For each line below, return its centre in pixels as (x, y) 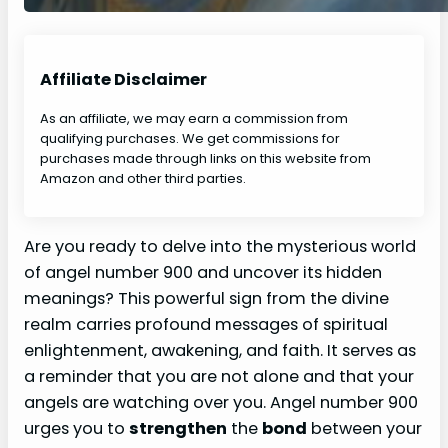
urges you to (76, 428)
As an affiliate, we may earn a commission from (194, 118)
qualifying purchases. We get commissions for (190, 138)
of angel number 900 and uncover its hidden (203, 272)
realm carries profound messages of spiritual (206, 324)
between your (364, 428)
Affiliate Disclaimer (123, 80)
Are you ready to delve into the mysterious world (220, 246)
